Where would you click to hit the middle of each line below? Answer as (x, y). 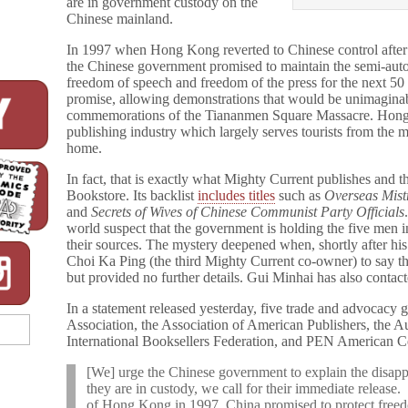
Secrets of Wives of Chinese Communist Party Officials (248, 212)
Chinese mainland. (120, 19)
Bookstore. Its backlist (133, 195)
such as (300, 195)
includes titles (237, 195)
